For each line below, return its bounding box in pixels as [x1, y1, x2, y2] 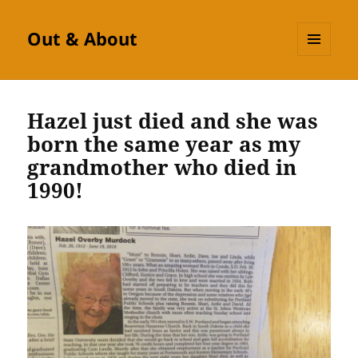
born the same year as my [27, 129, 301, 159]
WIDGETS [297, 82, 343, 97]
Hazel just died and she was [27, 106, 319, 136]
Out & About [27, 26, 138, 51]
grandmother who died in [27, 153, 297, 182]
